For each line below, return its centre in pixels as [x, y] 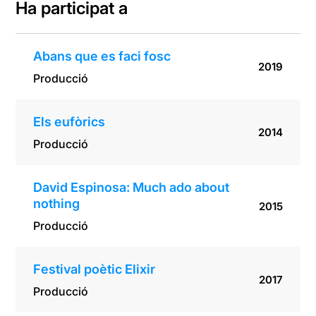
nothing [57, 204]
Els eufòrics [69, 122]
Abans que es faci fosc [102, 56]
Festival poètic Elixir [95, 269]
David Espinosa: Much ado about [132, 188]
